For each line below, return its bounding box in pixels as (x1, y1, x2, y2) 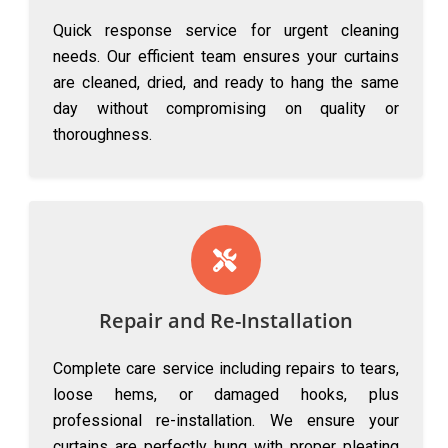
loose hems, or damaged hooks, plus (53, 385, 399, 404)
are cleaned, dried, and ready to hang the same (53, 73, 399, 92)
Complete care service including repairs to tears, (53, 359, 399, 378)
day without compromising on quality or (53, 99, 399, 118)
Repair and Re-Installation (99, 307, 353, 334)
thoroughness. (53, 125, 152, 144)
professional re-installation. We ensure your (53, 411, 399, 430)
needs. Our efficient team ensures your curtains (53, 47, 399, 66)
